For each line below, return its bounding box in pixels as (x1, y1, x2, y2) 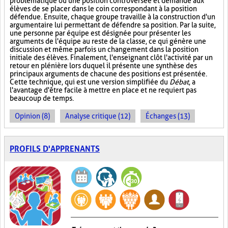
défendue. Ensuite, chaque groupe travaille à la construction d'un (10, 13, 215, 21)
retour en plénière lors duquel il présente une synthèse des (10, 62, 197, 70)
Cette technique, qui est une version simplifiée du (10, 78, 169, 86)
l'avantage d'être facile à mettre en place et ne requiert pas (10, 86, 196, 94)
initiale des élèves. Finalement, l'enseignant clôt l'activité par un (10, 53, 213, 62)
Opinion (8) (15, 112, 50, 120)
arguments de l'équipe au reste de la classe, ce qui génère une (10, 37, 206, 45)
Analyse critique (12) (65, 112, 130, 120)
